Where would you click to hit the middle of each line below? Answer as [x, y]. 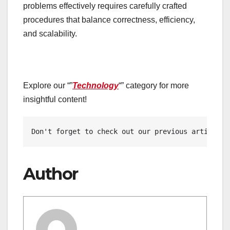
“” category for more [154, 86]
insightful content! [55, 100]
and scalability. [50, 34]
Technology [95, 86]
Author [51, 174]
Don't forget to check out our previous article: [130, 132]
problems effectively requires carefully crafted [105, 6]
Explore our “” [48, 86]
